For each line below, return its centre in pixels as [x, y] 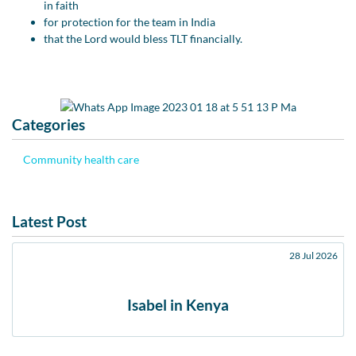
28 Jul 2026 [313, 255]
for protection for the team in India [130, 22]
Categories [48, 124]
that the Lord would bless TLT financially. [143, 39]
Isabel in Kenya [178, 305]
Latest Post [49, 221]
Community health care [81, 159]
